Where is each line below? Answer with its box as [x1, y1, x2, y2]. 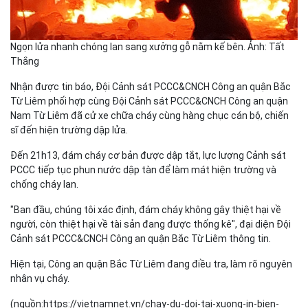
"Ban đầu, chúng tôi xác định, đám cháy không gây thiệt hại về [10, 204, 281, 216]
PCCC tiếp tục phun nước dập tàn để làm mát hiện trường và [10, 164, 276, 176]
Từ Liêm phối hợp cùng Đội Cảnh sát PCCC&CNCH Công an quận [10, 96, 288, 107]
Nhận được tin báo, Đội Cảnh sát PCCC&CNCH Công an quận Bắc [10, 81, 291, 93]
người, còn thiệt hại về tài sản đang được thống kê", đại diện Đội [10, 219, 291, 230]
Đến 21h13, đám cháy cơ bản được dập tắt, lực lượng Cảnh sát [10, 150, 286, 162]
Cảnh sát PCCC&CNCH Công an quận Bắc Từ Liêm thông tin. [10, 233, 271, 245]
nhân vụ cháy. [10, 273, 69, 285]
